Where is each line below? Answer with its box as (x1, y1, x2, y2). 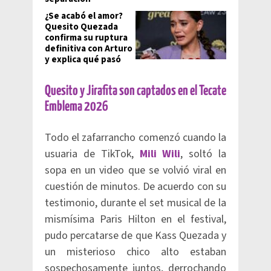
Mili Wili (139, 146, 181, 162)
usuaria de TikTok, (45, 146, 140, 162)
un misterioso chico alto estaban (45, 244, 226, 260)
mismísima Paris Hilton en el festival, (45, 212, 226, 227)
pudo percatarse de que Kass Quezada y (45, 228, 226, 243)
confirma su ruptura (45, 31, 128, 44)
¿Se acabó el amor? (45, 10, 123, 22)
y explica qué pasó (45, 53, 121, 66)
